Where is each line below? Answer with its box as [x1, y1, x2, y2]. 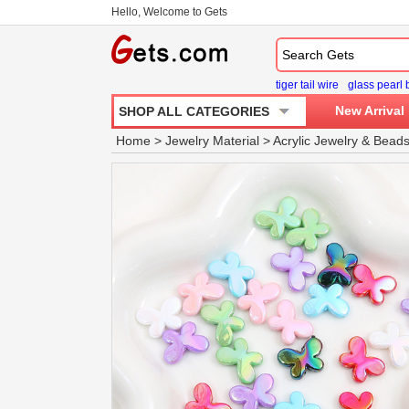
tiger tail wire [276, 79, 339, 91]
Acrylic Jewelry [273, 133, 358, 148]
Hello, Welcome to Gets [111, 5, 227, 18]
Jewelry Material [165, 133, 259, 148]
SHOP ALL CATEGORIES [119, 104, 269, 119]
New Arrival [335, 103, 404, 118]
